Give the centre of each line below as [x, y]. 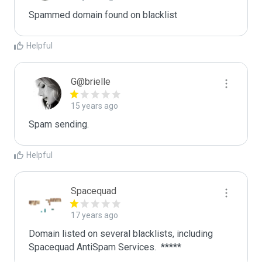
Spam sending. [59, 124]
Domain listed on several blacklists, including [121, 234]
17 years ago [94, 215]
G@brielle [91, 82]
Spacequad [94, 191]
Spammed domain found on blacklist [104, 15]
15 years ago [94, 106]
